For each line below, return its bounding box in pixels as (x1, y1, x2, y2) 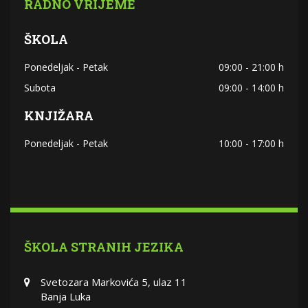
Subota (24, 81, 56, 95)
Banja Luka (41, 289, 91, 304)
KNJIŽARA (24, 107, 93, 124)
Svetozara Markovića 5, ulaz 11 (41, 275, 187, 289)
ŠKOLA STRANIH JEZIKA (24, 239, 184, 256)
